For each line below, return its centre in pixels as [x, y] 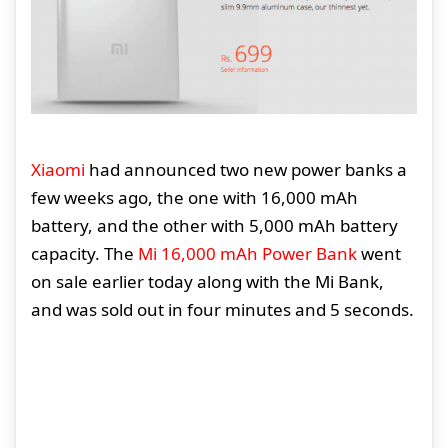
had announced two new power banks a [246, 170]
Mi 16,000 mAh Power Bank [247, 254]
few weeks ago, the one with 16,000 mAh [194, 198]
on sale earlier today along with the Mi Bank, [207, 282]
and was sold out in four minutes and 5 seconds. [222, 310]
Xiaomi [58, 170]
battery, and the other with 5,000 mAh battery [214, 226]
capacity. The [84, 254]
